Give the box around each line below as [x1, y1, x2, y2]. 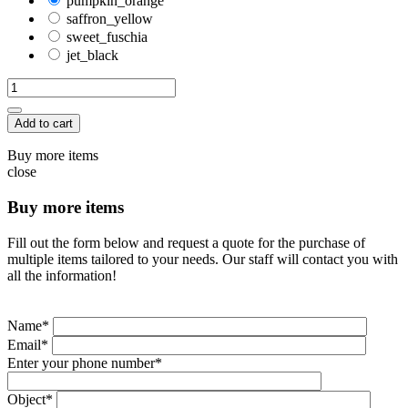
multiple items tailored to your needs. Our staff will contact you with [7, 250, 398, 267]
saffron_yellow [66, 11, 153, 27]
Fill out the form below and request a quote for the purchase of [7, 234, 365, 250]
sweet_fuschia [66, 29, 148, 46]
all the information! [7, 267, 117, 283]
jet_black [66, 47, 118, 64]
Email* [7, 336, 52, 352]
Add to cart [15, 117, 73, 131]
